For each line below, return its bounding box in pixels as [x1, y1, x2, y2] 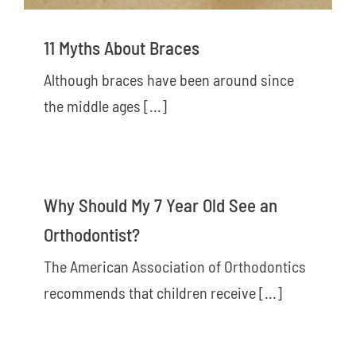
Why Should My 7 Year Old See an [44, 193, 277, 216]
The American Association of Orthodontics [44, 256, 306, 276]
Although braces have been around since [44, 69, 294, 89]
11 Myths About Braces [44, 36, 199, 59]
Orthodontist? [44, 222, 140, 246]
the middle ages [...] [44, 95, 167, 115]
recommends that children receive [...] [44, 282, 282, 302]
